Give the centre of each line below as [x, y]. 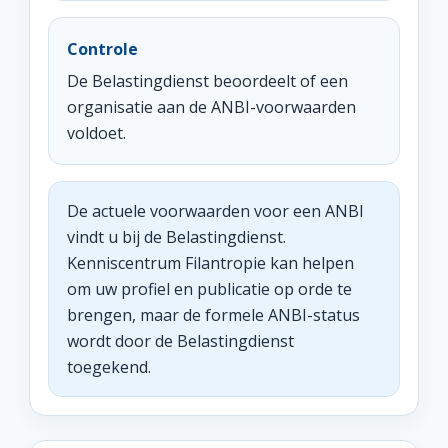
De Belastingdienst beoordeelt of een [207, 81]
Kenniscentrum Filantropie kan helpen [210, 263]
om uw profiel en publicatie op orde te [209, 289]
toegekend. [109, 367]
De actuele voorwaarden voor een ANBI [215, 211]
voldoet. [96, 133]
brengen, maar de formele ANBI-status [213, 315]
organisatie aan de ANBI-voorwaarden [211, 107]
